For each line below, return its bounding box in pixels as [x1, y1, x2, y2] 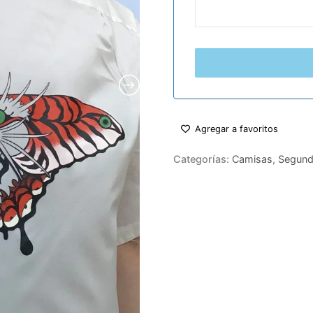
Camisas [232, 153, 272, 166]
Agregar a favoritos [195, 123, 278, 134]
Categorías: [173, 153, 232, 166]
